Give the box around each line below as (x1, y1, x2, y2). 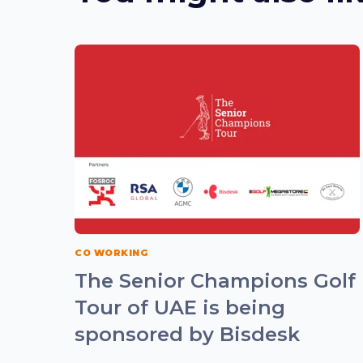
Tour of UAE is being (75, 295, 285, 319)
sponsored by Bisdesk (75, 322, 300, 346)
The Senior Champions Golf (75, 268, 356, 293)
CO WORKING (75, 246, 149, 258)
